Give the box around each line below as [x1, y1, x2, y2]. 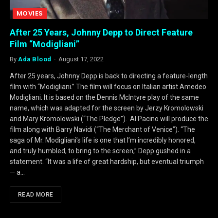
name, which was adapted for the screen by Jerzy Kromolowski [10, 104, 203, 112]
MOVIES [17, 8, 43, 18]
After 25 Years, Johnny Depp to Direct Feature [10, 27, 193, 37]
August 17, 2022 [58, 55, 104, 63]
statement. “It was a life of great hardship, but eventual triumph [10, 157, 204, 165]
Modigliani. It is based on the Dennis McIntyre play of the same [10, 93, 199, 101]
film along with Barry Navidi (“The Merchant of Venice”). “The [10, 125, 195, 133]
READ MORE [18, 191, 54, 198]
